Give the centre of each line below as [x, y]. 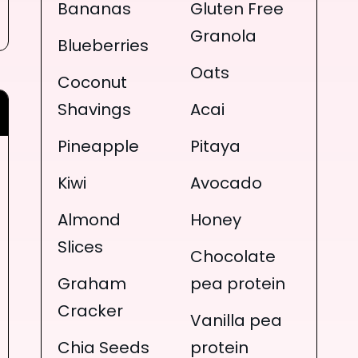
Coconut [93, 84]
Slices [81, 248]
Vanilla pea [236, 322]
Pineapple [99, 147]
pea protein [237, 285]
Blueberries [103, 47]
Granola [223, 37]
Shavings [95, 111]
